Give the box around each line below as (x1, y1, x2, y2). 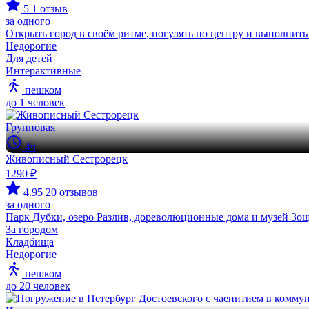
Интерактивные (6, 64, 81, 77)
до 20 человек (6, 279, 70, 292)
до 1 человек (6, 96, 65, 108)
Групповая (6, 121, 55, 133)
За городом (6, 223, 58, 235)
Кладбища (6, 235, 54, 248)
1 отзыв (32, 2, 68, 14)
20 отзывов (46, 186, 98, 198)
